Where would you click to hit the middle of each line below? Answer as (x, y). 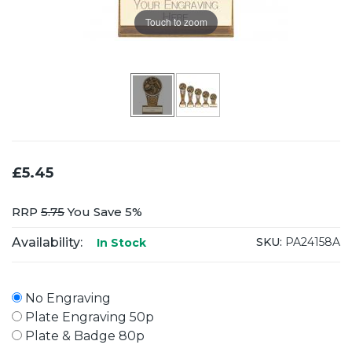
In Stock (120, 242)
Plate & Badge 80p (83, 335)
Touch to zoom (176, 22)
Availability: (47, 242)
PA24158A (311, 242)
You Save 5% (103, 211)
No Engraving (66, 298)
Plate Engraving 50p (88, 317)
